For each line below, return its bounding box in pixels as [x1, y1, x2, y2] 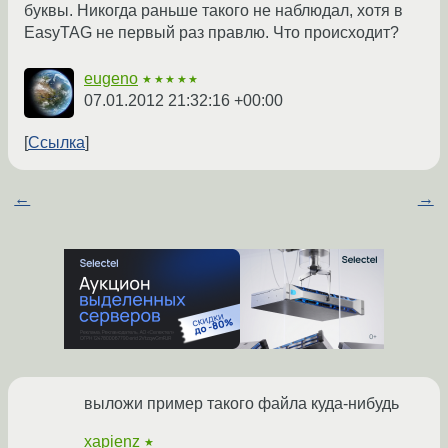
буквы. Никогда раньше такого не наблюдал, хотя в [24, 2, 403, 20]
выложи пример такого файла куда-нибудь [84, 395, 399, 413]
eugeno [84, 70, 138, 88]
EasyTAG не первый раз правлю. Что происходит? [24, 24, 399, 42]
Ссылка [28, 134, 85, 152]
